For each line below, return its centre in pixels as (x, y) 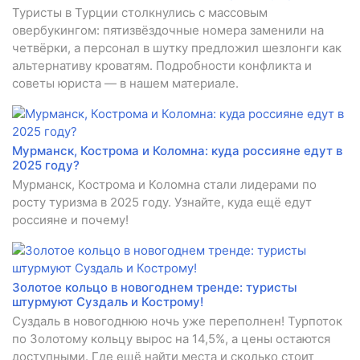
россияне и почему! (70, 220)
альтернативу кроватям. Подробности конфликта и (162, 66)
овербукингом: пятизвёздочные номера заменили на (168, 31)
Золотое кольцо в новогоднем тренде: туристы (155, 288)
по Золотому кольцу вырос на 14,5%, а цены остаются (171, 339)
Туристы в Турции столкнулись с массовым (140, 13)
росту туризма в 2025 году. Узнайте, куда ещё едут (162, 202)
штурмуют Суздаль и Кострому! (108, 302)
